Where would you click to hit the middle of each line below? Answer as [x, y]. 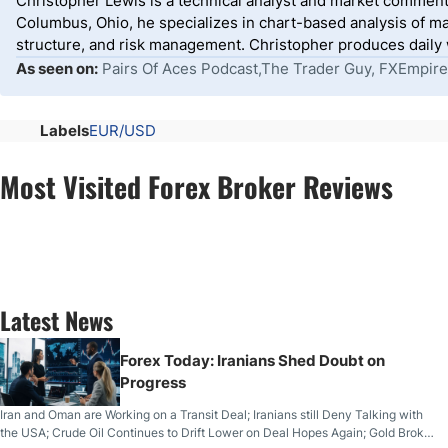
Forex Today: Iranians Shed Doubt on [252, 360]
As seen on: [57, 68]
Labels [64, 130]
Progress [153, 382]
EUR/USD [122, 130]
